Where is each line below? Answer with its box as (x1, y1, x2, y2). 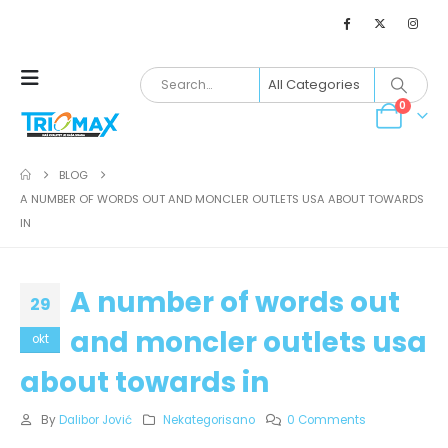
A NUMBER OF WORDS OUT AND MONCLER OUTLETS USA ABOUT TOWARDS (20, 191, 424, 207)
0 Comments (287, 412, 367, 428)
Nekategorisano (163, 412, 256, 428)
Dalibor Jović (58, 412, 132, 428)
